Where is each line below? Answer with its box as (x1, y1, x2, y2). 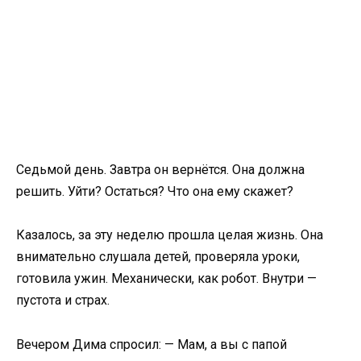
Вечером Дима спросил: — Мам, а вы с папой (16, 336, 287, 352)
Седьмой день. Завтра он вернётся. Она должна (16, 162, 305, 178)
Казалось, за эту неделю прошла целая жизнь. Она (16, 227, 323, 243)
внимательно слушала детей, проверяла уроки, (16, 249, 300, 265)
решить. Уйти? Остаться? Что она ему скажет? (16, 184, 293, 200)
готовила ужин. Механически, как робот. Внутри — (16, 271, 317, 287)
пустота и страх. (16, 293, 110, 309)
